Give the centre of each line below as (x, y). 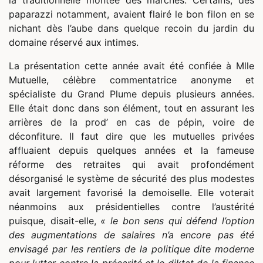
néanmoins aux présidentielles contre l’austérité (131, 207)
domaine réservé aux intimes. (74, 43)
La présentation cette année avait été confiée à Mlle (131, 66)
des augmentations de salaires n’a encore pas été (131, 235)
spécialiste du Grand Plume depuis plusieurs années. (131, 94)
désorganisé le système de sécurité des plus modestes (131, 179)
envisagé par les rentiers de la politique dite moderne (131, 249)
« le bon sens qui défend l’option (177, 221)
